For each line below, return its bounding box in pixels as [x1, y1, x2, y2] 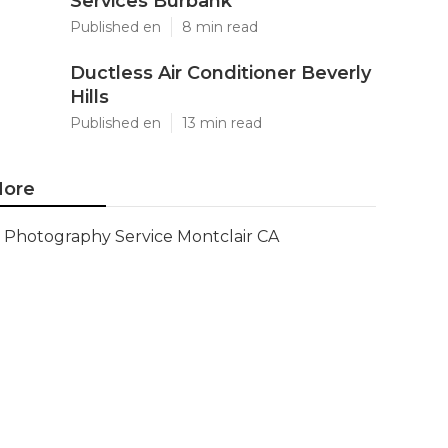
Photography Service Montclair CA [4, 227, 279, 246]
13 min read [182, 114, 262, 132]
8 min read [182, 18, 258, 36]
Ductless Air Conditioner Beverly [70, 62, 371, 84]
